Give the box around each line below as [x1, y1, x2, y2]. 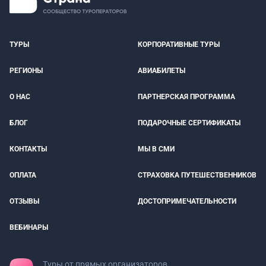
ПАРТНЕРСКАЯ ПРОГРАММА [138, 93, 235, 101]
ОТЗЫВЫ [9, 197, 39, 205]
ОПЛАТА [9, 171, 36, 179]
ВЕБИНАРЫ [9, 223, 48, 232]
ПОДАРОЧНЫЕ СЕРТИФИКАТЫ [138, 119, 240, 127]
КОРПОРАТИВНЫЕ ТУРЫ [138, 40, 220, 49]
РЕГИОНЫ [9, 66, 43, 75]
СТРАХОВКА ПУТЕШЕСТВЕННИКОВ [138, 171, 256, 179]
